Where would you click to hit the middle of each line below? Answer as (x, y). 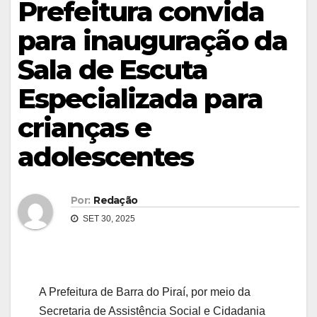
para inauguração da (152, 40)
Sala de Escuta (113, 69)
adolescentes (106, 156)
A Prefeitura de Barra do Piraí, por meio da (145, 292)
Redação (116, 201)
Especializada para (140, 98)
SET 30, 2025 (108, 219)
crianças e (85, 127)
